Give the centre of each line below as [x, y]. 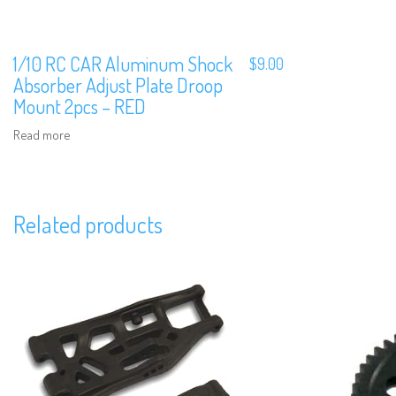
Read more [42, 134]
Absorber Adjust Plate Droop [118, 85]
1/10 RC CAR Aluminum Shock [123, 64]
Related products [88, 225]
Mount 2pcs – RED [80, 107]
